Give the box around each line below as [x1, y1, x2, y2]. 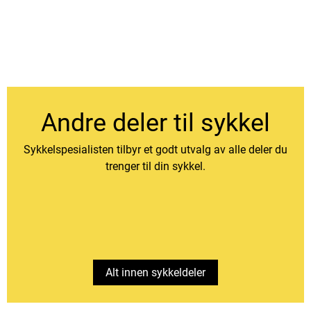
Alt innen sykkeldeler [105, 265, 205, 279]
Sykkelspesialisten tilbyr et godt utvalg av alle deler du [24, 142, 287, 156]
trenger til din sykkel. [106, 159, 205, 173]
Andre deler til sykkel [41, 108, 270, 137]
